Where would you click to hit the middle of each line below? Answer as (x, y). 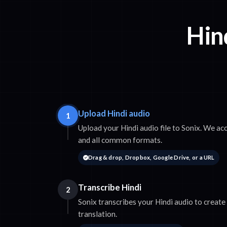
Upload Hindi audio (114, 113)
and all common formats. (120, 140)
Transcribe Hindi (110, 187)
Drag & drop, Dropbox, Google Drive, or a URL (151, 158)
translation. (98, 214)
